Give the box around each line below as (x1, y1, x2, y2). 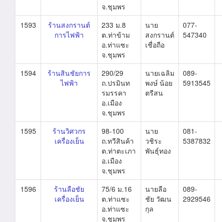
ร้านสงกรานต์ (48, 20, 90, 30)
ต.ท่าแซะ (102, 194, 130, 204)
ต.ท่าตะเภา (102, 146, 136, 156)
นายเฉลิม (145, 68, 174, 78)
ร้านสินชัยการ (48, 68, 91, 78)
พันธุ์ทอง (145, 146, 171, 156)
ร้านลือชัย (54, 184, 84, 194)
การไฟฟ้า (55, 30, 84, 40)
